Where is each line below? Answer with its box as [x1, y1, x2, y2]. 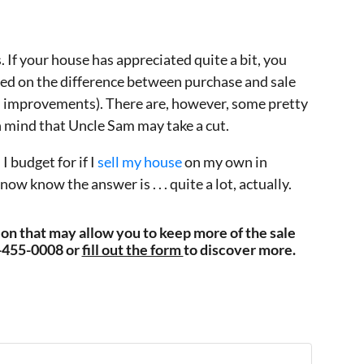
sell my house [97, 153, 182, 171]
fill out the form [81, 240, 184, 259]
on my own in [182, 153, 267, 171]
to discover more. [183, 240, 296, 259]
